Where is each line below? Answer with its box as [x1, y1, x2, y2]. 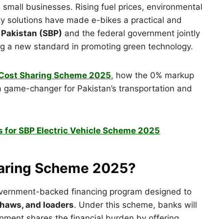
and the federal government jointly [62, 28, 200, 38]
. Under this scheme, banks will [74, 199, 197, 210]
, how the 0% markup [111, 70, 194, 80]
